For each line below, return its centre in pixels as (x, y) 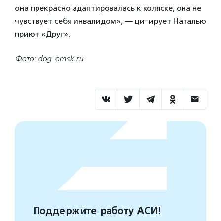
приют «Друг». (42, 34)
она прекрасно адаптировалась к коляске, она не (108, 8)
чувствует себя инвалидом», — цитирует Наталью (110, 21)
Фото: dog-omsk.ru (49, 58)
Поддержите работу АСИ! (96, 211)
